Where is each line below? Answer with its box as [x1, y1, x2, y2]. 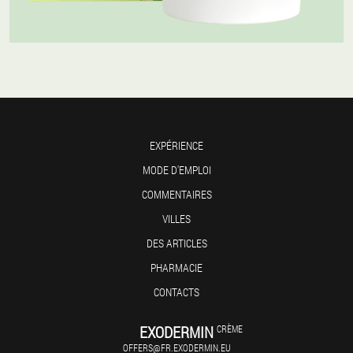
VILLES [162, 211, 191, 226]
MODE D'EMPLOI [142, 162, 211, 177]
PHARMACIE [150, 260, 203, 275]
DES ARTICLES [146, 236, 207, 251]
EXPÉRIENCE [150, 138, 203, 153]
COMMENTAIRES [141, 187, 212, 202]
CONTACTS [154, 284, 199, 299]
